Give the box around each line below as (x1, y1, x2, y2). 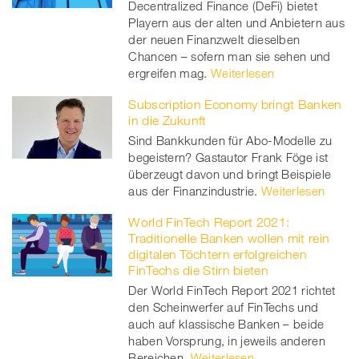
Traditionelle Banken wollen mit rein (128, 230, 330, 245)
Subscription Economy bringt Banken (128, 96, 342, 111)
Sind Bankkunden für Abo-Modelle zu (128, 132, 333, 147)
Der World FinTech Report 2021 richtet (128, 282, 336, 297)
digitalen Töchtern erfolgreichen (128, 246, 308, 261)
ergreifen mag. (128, 65, 208, 80)
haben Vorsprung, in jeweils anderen (128, 333, 325, 348)
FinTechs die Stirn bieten (128, 262, 268, 277)
